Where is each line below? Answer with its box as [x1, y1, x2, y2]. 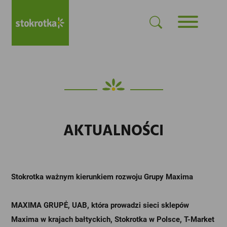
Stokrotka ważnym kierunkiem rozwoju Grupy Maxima [11, 172, 194, 181]
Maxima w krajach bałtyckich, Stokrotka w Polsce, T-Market [11, 215, 215, 224]
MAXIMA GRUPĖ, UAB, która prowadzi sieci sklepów [11, 201, 190, 210]
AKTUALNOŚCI [63, 119, 164, 143]
